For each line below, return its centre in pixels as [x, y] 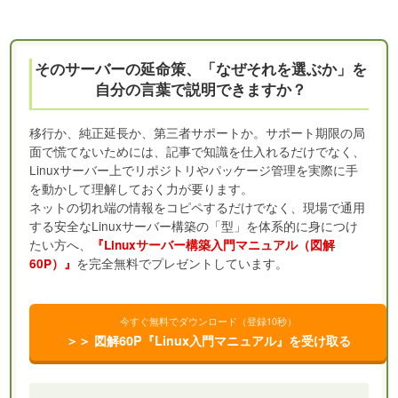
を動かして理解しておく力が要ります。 [142, 188]
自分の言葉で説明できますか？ [200, 89]
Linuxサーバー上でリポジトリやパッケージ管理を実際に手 [194, 170]
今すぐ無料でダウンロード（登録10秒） [208, 321]
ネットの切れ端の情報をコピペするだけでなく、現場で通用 [198, 207]
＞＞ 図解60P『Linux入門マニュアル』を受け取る [208, 340]
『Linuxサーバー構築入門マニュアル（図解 [214, 245]
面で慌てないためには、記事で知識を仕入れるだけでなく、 [198, 151]
